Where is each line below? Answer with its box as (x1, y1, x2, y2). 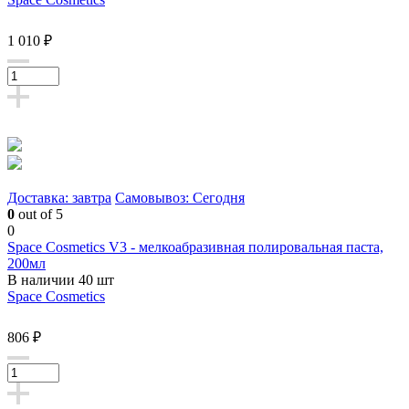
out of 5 (15, 205, 63, 222)
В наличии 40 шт (7, 271, 114, 288)
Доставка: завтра (7, 189, 111, 205)
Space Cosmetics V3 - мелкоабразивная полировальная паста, (7, 238, 383, 255)
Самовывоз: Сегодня (115, 189, 245, 205)
